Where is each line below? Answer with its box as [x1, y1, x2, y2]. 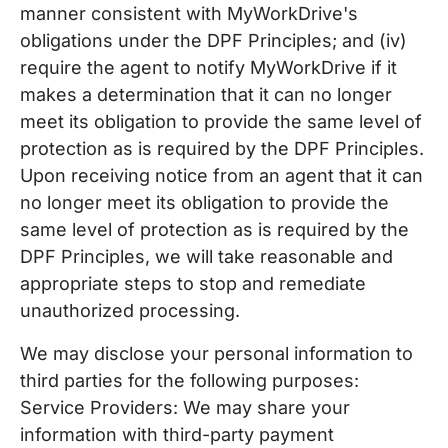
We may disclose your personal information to [20, 343, 413, 364]
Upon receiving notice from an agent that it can [20, 165, 423, 186]
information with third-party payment [20, 424, 334, 445]
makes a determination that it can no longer [20, 84, 392, 105]
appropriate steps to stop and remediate [20, 273, 366, 294]
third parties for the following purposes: [20, 370, 359, 391]
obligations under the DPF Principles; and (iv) [20, 30, 407, 51]
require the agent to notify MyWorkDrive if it [20, 57, 397, 78]
